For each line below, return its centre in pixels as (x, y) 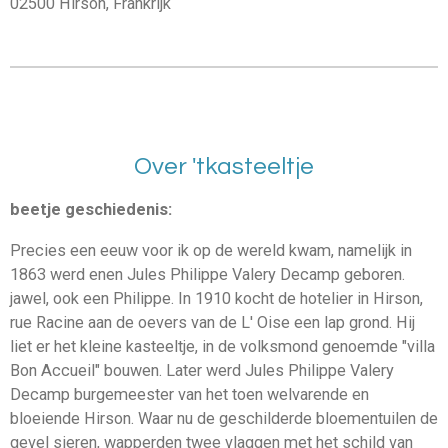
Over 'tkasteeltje (224, 166)
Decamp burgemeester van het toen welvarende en (189, 394)
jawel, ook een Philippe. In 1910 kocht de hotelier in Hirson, (216, 298)
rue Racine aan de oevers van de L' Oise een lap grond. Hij (212, 322)
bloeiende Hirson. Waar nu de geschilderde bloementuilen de (224, 418)
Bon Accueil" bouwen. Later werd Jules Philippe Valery (202, 370)
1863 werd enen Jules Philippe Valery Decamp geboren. (207, 274)
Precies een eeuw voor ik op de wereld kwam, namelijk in (211, 250)
